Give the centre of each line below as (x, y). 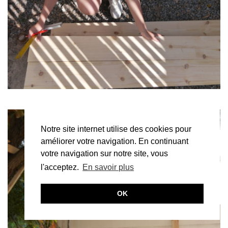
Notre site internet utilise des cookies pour (116, 129)
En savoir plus (108, 167)
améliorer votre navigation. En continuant (115, 141)
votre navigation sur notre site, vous (104, 154)
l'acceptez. (61, 167)
